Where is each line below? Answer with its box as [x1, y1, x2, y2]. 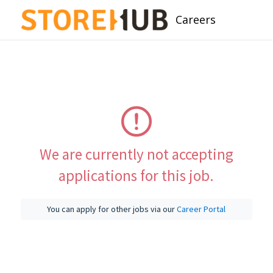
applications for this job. [58, 166, 214, 185]
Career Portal [177, 204, 226, 214]
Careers [175, 12, 216, 27]
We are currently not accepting [39, 144, 233, 164]
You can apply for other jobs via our [47, 204, 177, 214]
